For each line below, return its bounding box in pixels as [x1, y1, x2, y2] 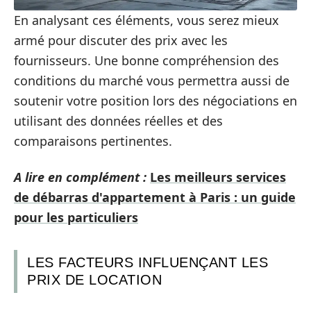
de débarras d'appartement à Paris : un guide [14, 188, 296, 205]
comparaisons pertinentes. [14, 133, 172, 150]
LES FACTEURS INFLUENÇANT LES [27, 254, 268, 270]
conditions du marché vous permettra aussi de [14, 72, 289, 90]
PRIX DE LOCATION [27, 271, 162, 287]
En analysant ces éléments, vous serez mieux [14, 12, 279, 29]
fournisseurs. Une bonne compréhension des [14, 52, 279, 69]
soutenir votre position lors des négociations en [14, 92, 297, 110]
